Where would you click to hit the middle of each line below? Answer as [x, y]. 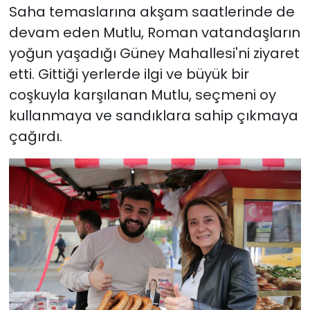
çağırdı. [35, 136]
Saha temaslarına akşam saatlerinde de [152, 11]
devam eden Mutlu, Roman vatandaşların [154, 32]
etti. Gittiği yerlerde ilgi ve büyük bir [129, 74]
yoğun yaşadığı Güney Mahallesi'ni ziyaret [154, 53]
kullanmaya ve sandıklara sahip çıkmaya [153, 115]
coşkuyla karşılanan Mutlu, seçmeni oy [142, 94]
